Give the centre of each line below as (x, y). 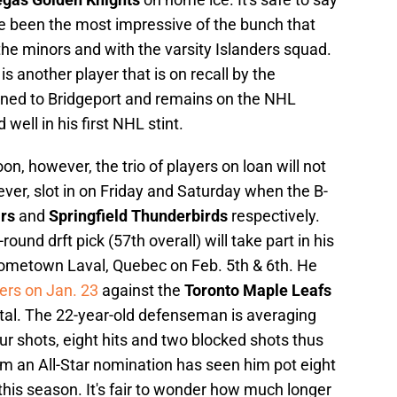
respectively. (274, 216)
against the (141, 291)
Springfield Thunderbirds (138, 216)
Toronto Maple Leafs (258, 291)
